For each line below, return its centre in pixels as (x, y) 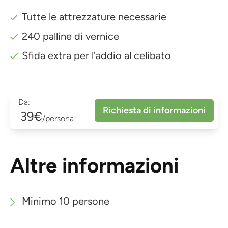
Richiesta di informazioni (154, 110)
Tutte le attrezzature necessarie (94, 17)
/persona (58, 118)
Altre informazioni (94, 165)
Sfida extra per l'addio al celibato (97, 55)
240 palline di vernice (71, 36)
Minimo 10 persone (66, 201)
